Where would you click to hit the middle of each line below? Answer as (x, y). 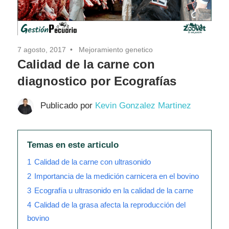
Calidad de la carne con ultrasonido (93, 162)
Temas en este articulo (73, 145)
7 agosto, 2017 (42, 50)
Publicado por (67, 106)
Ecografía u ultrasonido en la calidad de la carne (114, 191)
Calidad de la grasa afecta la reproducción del (110, 205)
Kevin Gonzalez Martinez (143, 106)
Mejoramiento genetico (116, 50)
